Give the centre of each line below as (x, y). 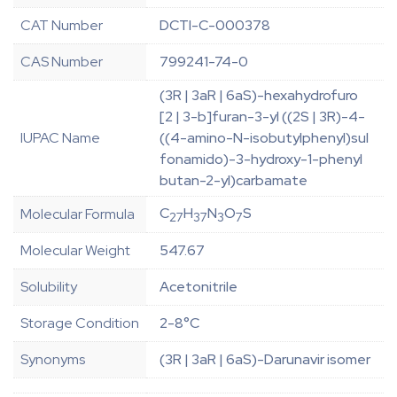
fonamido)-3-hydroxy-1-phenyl (261, 160)
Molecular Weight (75, 251)
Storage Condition (80, 323)
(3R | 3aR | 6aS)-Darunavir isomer (265, 360)
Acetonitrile (198, 287)
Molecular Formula (78, 214)
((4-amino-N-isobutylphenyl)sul (264, 138)
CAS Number (62, 62)
